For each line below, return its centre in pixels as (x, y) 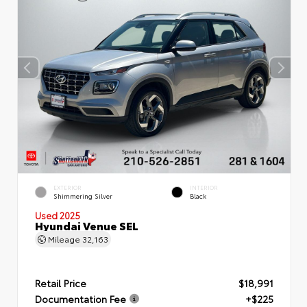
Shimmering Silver (83, 195)
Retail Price (61, 283)
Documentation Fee (81, 298)
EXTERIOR (67, 187)
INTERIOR (204, 187)
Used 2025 (58, 214)
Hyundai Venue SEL (87, 224)
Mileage (64, 238)
